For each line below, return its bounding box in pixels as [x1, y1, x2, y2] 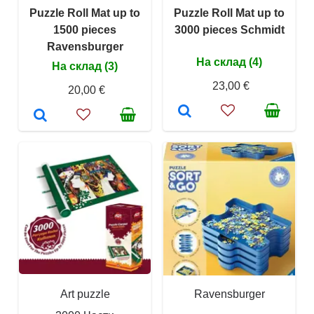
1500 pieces [53, 24, 116, 36]
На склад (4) [196, 56, 262, 69]
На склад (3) [52, 60, 118, 73]
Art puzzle [60, 288, 110, 301]
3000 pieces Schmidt [174, 24, 285, 36]
